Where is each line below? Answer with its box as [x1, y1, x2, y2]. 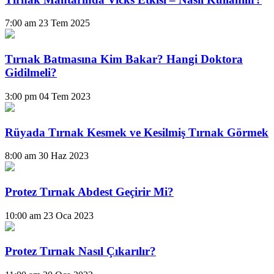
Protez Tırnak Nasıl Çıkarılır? [5, 245, 156, 258]
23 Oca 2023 [43, 210, 94, 221]
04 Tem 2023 [39, 91, 91, 102]
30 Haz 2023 [39, 150, 89, 161]
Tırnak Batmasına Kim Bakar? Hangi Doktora [5, 53, 243, 66]
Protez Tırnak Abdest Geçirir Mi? [5, 185, 174, 198]
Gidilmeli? [5, 66, 57, 80]
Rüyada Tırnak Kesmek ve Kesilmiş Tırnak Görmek [5, 125, 268, 139]
